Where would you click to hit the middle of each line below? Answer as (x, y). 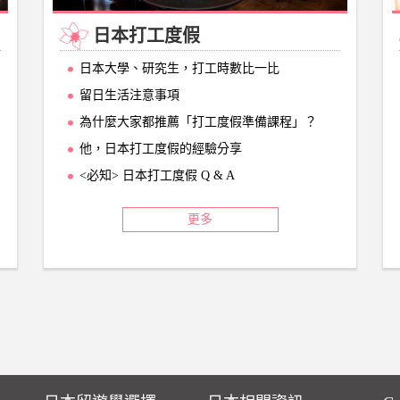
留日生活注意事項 (129, 96)
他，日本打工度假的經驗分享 (161, 149)
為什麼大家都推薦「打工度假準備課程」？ (198, 122)
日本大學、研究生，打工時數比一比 (179, 69)
